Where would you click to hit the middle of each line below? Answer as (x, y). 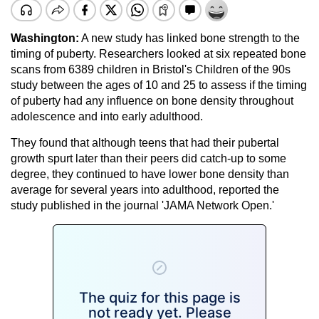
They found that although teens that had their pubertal (145, 142)
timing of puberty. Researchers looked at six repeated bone (158, 53)
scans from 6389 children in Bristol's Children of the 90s (151, 69)
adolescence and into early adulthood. (107, 116)
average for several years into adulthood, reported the (145, 189)
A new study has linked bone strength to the (189, 38)
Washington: (45, 38)
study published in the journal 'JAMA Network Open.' (142, 205)
